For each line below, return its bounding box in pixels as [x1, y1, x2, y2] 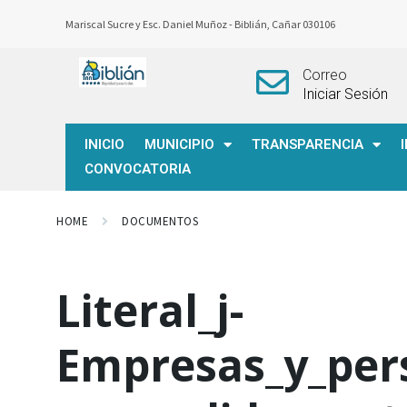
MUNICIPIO [144, 136, 214, 153]
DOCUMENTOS [122, 213, 199, 229]
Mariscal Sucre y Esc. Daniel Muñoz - [65, 17, 234, 31]
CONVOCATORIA [84, 161, 191, 177]
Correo [302, 66, 347, 84]
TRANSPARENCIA [252, 136, 363, 153]
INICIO [84, 136, 124, 153]
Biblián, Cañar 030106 [234, 17, 337, 31]
